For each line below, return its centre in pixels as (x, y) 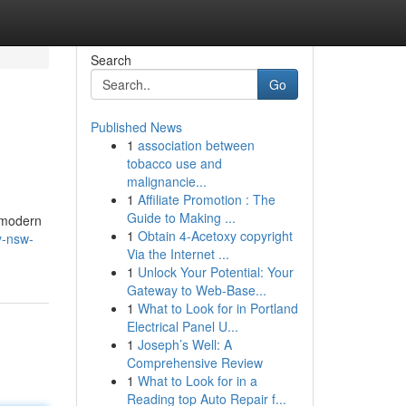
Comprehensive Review (194, 362)
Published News (136, 127)
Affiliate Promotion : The (206, 199)
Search (111, 60)
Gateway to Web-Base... (196, 290)
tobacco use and (174, 163)
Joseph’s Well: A (184, 344)
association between (196, 145)
